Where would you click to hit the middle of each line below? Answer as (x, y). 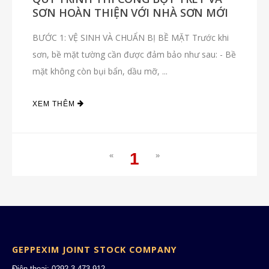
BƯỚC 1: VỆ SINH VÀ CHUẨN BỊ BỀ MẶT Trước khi (131, 37)
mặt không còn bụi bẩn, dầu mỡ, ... (100, 71)
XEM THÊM (55, 104)
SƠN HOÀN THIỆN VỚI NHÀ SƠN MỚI (130, 12)
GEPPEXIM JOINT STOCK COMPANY (95, 249)
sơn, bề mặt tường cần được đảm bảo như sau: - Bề (134, 54)
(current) (164, 182)
